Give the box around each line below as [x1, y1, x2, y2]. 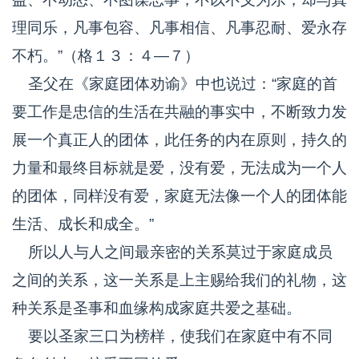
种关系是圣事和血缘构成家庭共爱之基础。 [12, 300, 301, 317]
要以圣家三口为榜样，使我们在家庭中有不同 [12, 328, 333, 345]
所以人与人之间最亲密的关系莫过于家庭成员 [12, 244, 333, 260]
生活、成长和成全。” [12, 216, 154, 232]
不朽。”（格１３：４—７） [12, 47, 200, 64]
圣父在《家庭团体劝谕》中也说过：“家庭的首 [12, 75, 337, 92]
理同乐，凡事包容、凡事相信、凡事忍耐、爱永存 [12, 19, 347, 36]
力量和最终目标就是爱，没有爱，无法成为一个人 [12, 159, 347, 176]
